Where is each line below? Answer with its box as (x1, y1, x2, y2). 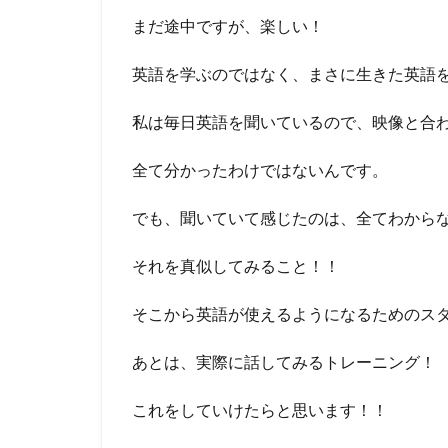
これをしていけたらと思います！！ (132, 399, 388, 419)
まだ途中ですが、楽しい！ (132, 15, 324, 35)
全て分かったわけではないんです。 (132, 159, 388, 179)
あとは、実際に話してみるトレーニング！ (132, 351, 436, 371)
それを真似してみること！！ (132, 255, 340, 275)
